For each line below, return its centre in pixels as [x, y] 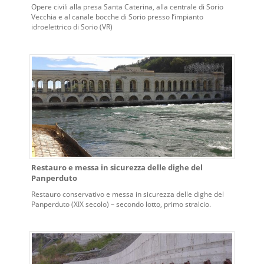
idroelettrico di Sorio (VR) [72, 27]
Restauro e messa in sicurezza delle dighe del [117, 167]
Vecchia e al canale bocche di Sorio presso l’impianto [117, 17]
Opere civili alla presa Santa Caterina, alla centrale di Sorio [127, 7]
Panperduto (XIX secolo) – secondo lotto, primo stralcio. [121, 204]
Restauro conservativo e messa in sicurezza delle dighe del [128, 194]
